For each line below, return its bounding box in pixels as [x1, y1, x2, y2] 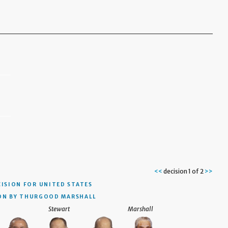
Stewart [48, 205, 70, 213]
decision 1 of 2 [162, 167, 205, 175]
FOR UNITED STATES [23, 181, 93, 188]
